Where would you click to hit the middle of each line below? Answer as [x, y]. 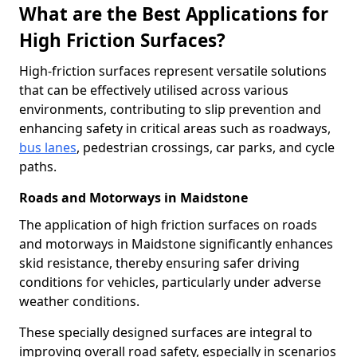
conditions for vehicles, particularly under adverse [170, 282]
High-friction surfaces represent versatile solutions [173, 71]
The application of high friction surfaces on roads [168, 225]
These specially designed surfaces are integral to [166, 332]
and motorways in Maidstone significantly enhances [176, 244]
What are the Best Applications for [174, 14]
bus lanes [48, 147]
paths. [38, 167]
